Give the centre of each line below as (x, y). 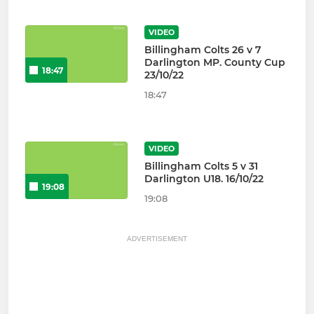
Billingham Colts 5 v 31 (201, 166)
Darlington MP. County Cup (214, 63)
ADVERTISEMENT (157, 239)
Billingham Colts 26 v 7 (203, 50)
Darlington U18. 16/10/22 (204, 179)
